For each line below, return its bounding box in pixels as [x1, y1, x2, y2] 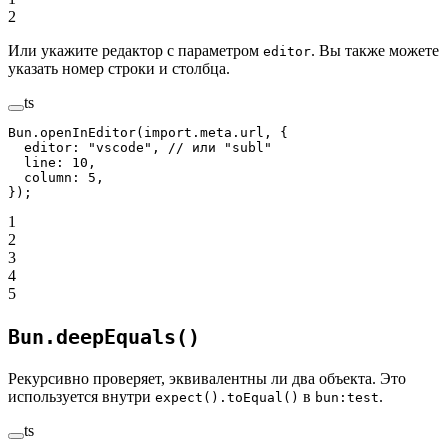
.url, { [232, 124, 288, 140]
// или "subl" [168, 139, 272, 155]
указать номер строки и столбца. [8, 59, 230, 77]
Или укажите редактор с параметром [8, 41, 263, 59]
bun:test [315, 389, 379, 405]
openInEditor [40, 124, 136, 140]
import [144, 124, 192, 140]
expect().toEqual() [155, 389, 299, 405]
